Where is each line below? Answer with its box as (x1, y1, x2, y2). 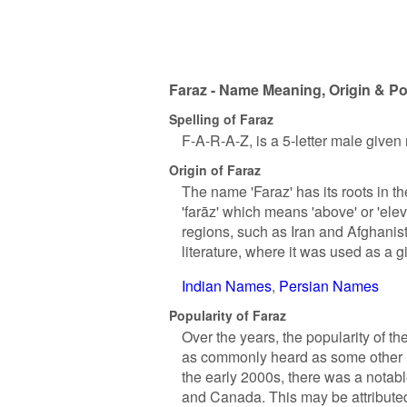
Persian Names (279, 275, 379, 296)
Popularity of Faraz (169, 305, 286, 324)
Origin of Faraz (169, 160, 261, 179)
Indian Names (182, 275, 272, 296)
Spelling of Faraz (169, 109, 273, 128)
